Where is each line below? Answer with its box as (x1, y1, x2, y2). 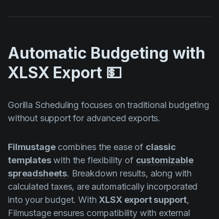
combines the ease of (55, 142, 146, 153)
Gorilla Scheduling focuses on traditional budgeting (8, 100, 209, 110)
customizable (135, 155, 194, 166)
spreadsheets (8, 168, 67, 179)
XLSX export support (99, 195, 187, 205)
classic (145, 142, 176, 153)
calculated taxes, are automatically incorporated (8, 181, 198, 192)
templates (8, 155, 51, 166)
